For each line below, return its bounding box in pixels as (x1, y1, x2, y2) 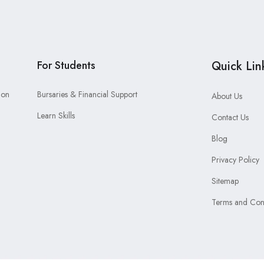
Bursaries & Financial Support (37, 88, 138, 100)
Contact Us (211, 111, 249, 123)
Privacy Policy (211, 154, 259, 166)
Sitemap (211, 175, 239, 187)
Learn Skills (37, 110, 75, 121)
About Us (211, 90, 242, 102)
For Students (37, 58, 96, 73)
